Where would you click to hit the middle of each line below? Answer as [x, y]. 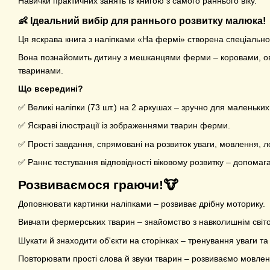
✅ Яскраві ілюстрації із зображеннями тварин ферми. [124, 126]
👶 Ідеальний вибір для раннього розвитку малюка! [142, 20]
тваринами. [41, 71]
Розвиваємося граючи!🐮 [98, 185]
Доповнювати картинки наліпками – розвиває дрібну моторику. [142, 204]
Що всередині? [51, 89]
